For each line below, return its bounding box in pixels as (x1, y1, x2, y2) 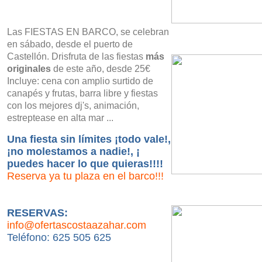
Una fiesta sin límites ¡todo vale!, (7, 133, 171, 145)
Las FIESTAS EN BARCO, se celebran (7, 27, 169, 37)
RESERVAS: (7, 207, 68, 219)
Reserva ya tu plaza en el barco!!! (7, 170, 164, 182)
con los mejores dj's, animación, (7, 101, 139, 111)
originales (7, 64, 51, 74)
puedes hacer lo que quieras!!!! (7, 158, 163, 170)
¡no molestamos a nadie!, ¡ (7, 146, 140, 157)
